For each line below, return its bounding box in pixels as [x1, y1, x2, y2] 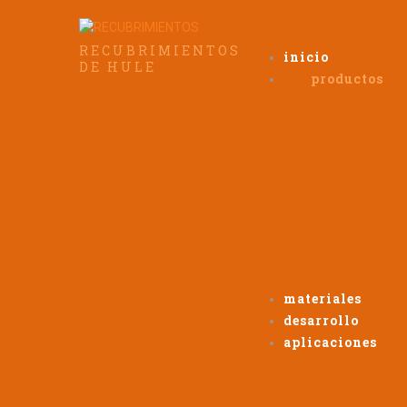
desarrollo [283, 312, 359, 329]
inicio [283, 48, 329, 65]
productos [311, 70, 383, 87]
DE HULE [79, 58, 156, 75]
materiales [283, 290, 362, 307]
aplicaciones [283, 333, 377, 351]
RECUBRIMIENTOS [79, 42, 241, 59]
